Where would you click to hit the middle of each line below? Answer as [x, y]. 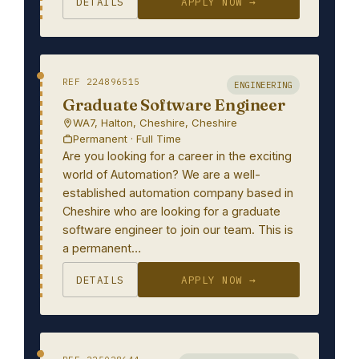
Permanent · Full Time [127, 139]
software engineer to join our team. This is [178, 230]
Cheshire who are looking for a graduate [171, 211]
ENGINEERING [263, 85]
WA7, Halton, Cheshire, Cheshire [155, 123]
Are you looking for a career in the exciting [177, 156]
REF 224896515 [101, 82]
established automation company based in [178, 193]
